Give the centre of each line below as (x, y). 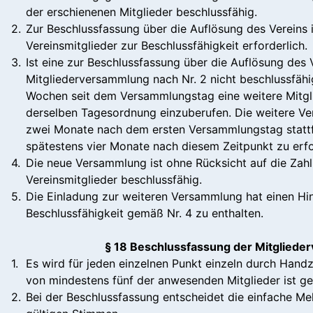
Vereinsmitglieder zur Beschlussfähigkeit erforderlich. (167, 45)
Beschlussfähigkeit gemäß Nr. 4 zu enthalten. (145, 213)
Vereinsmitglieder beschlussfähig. (114, 179)
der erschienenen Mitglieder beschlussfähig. (141, 12)
